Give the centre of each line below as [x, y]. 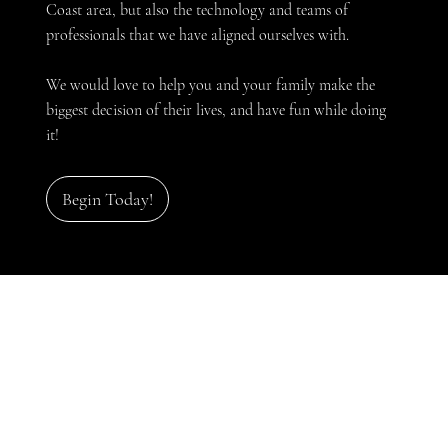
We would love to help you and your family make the [210, 84]
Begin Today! [107, 198]
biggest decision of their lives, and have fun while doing [215, 109]
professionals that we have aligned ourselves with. [197, 34]
